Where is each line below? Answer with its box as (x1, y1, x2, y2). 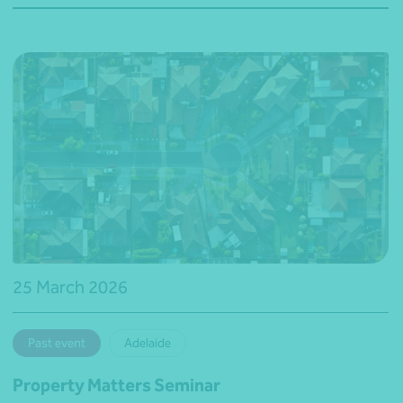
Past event (28, 335, 85, 351)
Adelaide (124, 335, 171, 351)
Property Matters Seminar (13, 373, 220, 396)
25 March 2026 (13, 275, 128, 298)
